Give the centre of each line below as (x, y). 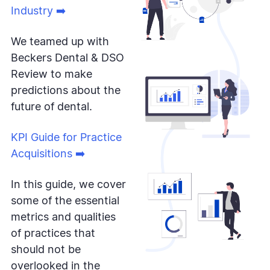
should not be (46, 250)
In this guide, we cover (68, 185)
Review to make (52, 74)
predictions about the (66, 91)
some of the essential (65, 201)
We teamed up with (60, 42)
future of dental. (52, 107)
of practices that (53, 234)
